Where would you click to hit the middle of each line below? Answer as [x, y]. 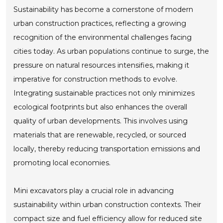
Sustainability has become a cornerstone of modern [104, 9]
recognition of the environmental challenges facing [103, 37]
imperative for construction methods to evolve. [96, 79]
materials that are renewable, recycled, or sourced [100, 135]
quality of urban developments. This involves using [101, 121]
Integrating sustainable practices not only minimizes [104, 93]
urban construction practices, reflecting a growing [100, 23]
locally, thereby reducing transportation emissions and [107, 149]
